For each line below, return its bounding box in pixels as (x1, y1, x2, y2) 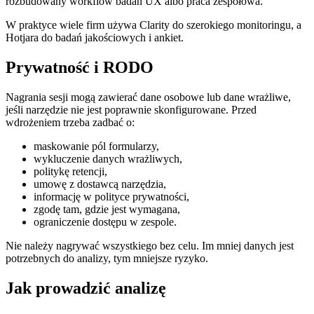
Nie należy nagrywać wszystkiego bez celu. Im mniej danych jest (6, 240, 294, 252)
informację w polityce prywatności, (34, 191, 189, 203)
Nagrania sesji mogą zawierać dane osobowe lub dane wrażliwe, (6, 91, 291, 104)
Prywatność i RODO (6, 58, 153, 77)
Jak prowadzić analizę (6, 279, 166, 298)
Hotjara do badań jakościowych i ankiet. (6, 32, 184, 44)
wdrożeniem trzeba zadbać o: (6, 116, 135, 129)
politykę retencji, (34, 165, 107, 178)
